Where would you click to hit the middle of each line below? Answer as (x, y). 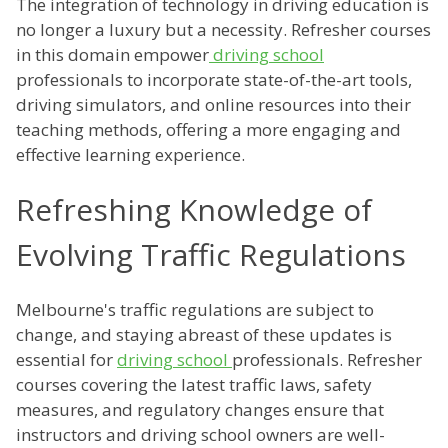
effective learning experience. (130, 155)
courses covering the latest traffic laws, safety (194, 385)
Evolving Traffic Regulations (211, 255)
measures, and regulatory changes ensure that (200, 410)
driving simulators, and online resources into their (213, 105)
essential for (66, 360)
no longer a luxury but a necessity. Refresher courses (223, 30)
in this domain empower (112, 55)
